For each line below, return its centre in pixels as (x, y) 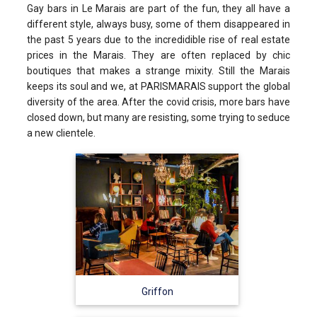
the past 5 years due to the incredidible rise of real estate (158, 40)
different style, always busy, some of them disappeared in (158, 24)
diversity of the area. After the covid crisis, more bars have (158, 102)
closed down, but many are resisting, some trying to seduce (158, 118)
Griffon (157, 291)
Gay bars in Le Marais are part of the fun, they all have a (158, 9)
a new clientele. (61, 133)
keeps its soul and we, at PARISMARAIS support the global (158, 87)
